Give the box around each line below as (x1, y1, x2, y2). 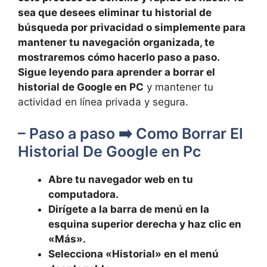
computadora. (48, 188, 119, 200)
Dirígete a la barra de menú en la (48, 203, 209, 215)
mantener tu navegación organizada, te (18, 36, 215, 48)
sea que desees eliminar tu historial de (18, 6, 212, 18)
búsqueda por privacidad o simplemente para (18, 21, 246, 33)
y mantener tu (144, 80, 213, 93)
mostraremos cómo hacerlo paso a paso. (18, 51, 219, 63)
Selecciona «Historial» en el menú (48, 248, 219, 260)
